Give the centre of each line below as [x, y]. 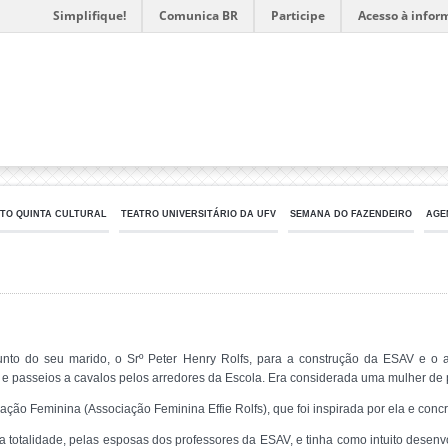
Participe [298, 15]
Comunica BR [198, 15]
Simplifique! [89, 15]
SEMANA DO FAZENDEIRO [351, 213]
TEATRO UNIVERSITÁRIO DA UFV [198, 213]
